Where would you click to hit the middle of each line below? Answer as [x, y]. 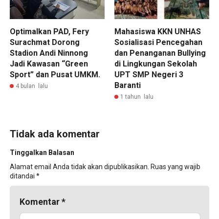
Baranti [128, 85]
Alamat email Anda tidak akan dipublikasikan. [79, 166]
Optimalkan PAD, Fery [49, 31]
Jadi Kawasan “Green [49, 64]
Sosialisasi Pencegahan [158, 42]
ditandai [23, 176]
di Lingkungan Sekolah [156, 64]
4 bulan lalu [32, 86]
